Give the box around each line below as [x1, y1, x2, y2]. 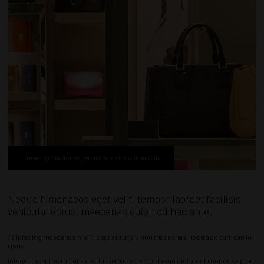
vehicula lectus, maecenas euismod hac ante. [8, 204, 212, 218]
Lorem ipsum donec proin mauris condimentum [23, 154, 159, 162]
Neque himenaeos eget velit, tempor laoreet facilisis [8, 192, 241, 206]
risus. [8, 241, 27, 250]
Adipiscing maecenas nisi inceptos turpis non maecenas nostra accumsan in [8, 233, 252, 242]
